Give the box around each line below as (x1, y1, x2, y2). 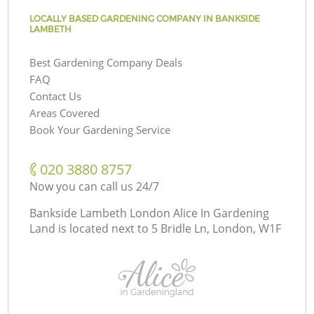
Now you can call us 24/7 (29, 178, 160, 194)
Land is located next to (29, 220, 149, 236)
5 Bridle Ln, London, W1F (151, 220, 282, 236)
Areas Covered (29, 105, 100, 120)
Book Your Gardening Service (29, 122, 171, 137)
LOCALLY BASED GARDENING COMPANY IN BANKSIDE (29, 13, 261, 24)
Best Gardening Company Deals (29, 55, 183, 69)
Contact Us (29, 88, 82, 103)
